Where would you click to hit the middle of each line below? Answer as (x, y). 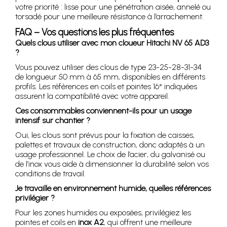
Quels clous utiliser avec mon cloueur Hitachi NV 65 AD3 (112, 43)
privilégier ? (35, 198)
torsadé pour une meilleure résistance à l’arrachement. (109, 17)
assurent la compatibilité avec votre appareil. (92, 96)
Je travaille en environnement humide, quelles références (113, 188)
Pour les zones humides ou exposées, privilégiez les (103, 213)
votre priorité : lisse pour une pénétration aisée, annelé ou (113, 7)
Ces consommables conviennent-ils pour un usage (103, 111)
